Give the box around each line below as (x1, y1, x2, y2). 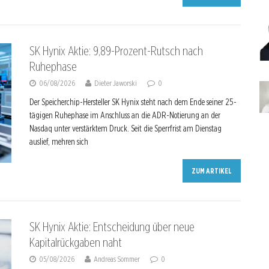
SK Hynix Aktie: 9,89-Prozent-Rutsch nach (29, 44, 203, 58)
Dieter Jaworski (94, 79, 137, 88)
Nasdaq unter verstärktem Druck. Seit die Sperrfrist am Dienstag (29, 124, 222, 133)
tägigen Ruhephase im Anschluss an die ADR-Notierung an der (29, 110, 220, 120)
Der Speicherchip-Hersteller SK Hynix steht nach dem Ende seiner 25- (29, 97, 237, 107)
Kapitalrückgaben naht (29, 235, 122, 250)
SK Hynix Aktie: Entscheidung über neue (29, 220, 195, 234)
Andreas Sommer (93, 255, 140, 264)
